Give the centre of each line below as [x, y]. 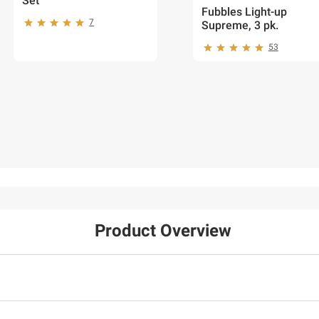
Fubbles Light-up [244, 12]
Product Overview [163, 231]
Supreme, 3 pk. [240, 26]
